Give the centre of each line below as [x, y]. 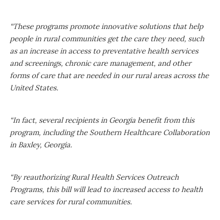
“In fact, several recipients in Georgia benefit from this [102, 120]
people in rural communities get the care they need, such [107, 38]
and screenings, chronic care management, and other [100, 63]
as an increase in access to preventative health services [104, 51]
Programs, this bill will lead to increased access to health [106, 189]
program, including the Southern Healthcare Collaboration [110, 132]
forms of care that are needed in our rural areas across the [109, 75]
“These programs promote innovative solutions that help [107, 26]
